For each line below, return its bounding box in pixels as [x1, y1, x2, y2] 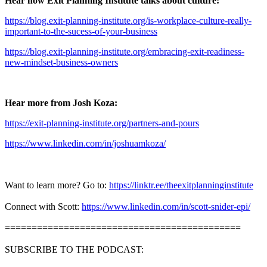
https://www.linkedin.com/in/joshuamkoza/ [5, 138, 166, 148]
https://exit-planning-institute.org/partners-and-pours [5, 117, 199, 128]
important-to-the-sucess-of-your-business [5, 26, 157, 36]
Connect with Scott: [5, 201, 82, 212]
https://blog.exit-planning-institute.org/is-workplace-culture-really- [5, 15, 252, 26]
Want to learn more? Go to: [5, 179, 109, 190]
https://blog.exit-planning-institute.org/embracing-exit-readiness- [5, 46, 244, 57]
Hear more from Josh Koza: [5, 97, 117, 108]
